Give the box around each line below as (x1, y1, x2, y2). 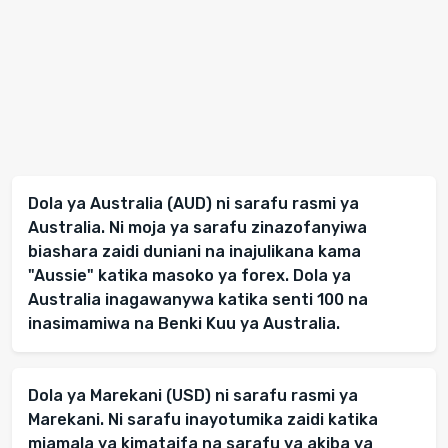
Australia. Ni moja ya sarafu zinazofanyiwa (28, 218, 367, 238)
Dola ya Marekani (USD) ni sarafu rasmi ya (28, 386, 358, 406)
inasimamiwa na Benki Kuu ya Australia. (28, 314, 340, 334)
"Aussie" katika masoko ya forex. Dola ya (28, 266, 351, 286)
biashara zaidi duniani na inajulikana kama (28, 242, 361, 262)
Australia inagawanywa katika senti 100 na (28, 290, 368, 310)
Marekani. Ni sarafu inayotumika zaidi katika (28, 410, 378, 430)
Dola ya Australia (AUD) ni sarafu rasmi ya (28, 194, 359, 214)
